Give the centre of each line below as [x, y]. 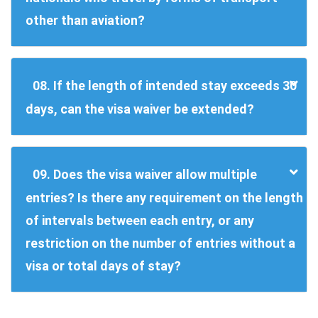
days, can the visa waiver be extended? [140, 109]
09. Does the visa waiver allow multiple [145, 175]
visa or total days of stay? [103, 266]
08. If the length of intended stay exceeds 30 [165, 86]
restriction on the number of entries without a [160, 243]
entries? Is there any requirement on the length [164, 198]
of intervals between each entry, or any [140, 221]
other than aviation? [85, 21]
